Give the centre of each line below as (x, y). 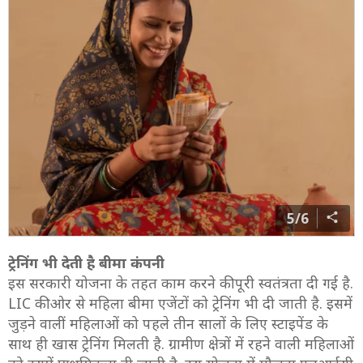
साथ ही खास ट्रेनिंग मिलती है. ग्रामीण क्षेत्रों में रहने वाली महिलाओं (181, 344)
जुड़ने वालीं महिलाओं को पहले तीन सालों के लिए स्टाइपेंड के (168, 324)
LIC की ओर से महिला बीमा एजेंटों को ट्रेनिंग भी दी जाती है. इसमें (180, 303)
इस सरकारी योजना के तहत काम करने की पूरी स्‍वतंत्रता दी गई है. (181, 283)
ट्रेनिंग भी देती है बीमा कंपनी (90, 263)
